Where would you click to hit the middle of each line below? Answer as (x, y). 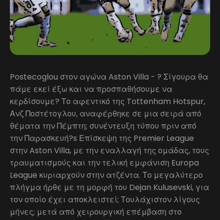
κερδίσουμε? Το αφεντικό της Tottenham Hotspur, (108, 101)
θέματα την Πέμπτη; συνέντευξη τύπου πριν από (103, 126)
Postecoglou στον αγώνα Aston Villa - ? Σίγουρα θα (109, 77)
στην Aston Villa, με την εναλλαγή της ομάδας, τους (110, 151)
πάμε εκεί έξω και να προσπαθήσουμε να (91, 89)
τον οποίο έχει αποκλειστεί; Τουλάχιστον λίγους (105, 200)
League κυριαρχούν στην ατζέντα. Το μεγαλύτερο (106, 175)
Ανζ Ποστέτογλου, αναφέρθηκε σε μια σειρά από (106, 114)
